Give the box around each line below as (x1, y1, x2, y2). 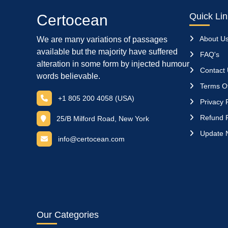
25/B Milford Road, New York (54, 115, 149, 123)
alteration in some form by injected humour (37, 60, 189, 68)
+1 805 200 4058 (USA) (58, 94, 134, 102)
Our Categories (37, 210, 99, 220)
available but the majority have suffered (37, 47, 178, 56)
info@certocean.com (58, 135, 125, 143)
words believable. (37, 72, 100, 80)
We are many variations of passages (37, 35, 167, 44)
